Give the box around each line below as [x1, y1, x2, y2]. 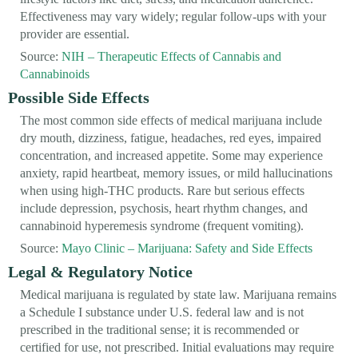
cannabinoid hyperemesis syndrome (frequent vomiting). [20, 218, 304, 233]
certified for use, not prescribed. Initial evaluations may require [20, 340, 334, 354]
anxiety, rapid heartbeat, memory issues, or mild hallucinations [20, 165, 332, 180]
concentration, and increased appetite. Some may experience [20, 148, 323, 162]
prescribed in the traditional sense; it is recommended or [20, 322, 299, 336]
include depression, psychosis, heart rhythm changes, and [20, 201, 308, 215]
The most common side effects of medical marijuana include [20, 113, 322, 127]
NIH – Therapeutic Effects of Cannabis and [62, 49, 281, 63]
